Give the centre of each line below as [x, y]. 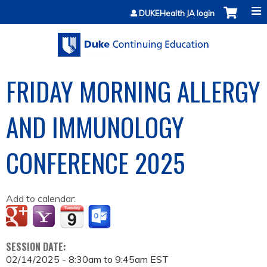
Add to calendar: [42, 199]
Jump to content [133, 7]
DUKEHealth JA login [177, 13]
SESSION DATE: [37, 247]
